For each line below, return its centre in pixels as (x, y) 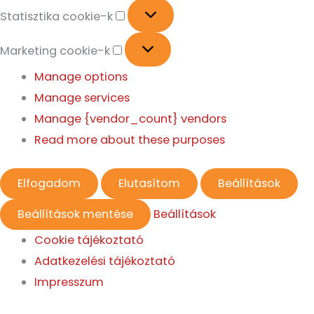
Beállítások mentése (75, 214)
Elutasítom (149, 183)
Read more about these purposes (130, 140)
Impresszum (69, 282)
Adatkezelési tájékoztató (105, 261)
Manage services (82, 98)
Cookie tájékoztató (89, 240)
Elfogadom (49, 183)
